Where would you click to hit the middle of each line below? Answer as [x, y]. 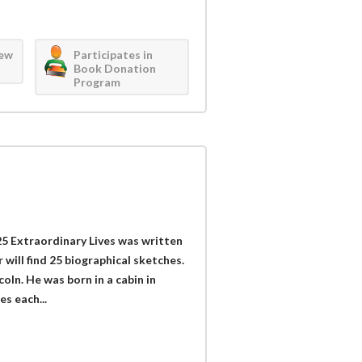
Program [97, 82]
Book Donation [115, 68]
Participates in [114, 54]
